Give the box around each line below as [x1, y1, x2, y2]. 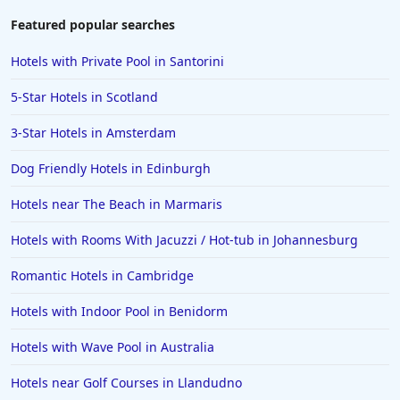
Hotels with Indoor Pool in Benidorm [11, 303, 228, 321]
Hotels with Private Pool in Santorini [11, 53, 224, 71]
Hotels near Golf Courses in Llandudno [11, 374, 242, 392]
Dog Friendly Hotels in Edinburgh [11, 160, 211, 178]
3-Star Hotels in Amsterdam [11, 124, 176, 142]
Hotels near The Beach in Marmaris [11, 196, 222, 213]
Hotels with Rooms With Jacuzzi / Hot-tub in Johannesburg [11, 231, 358, 249]
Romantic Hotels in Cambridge [11, 267, 194, 285]
